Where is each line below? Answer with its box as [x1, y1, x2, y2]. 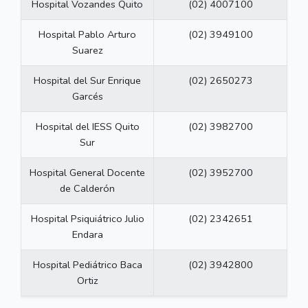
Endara [71, 228, 103, 242]
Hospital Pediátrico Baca [32, 258, 142, 272]
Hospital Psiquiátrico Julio [30, 212, 144, 226]
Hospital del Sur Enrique [34, 74, 141, 88]
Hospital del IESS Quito [35, 120, 140, 134]
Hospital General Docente [30, 166, 145, 180]
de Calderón [60, 181, 115, 196]
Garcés [71, 89, 103, 104]
